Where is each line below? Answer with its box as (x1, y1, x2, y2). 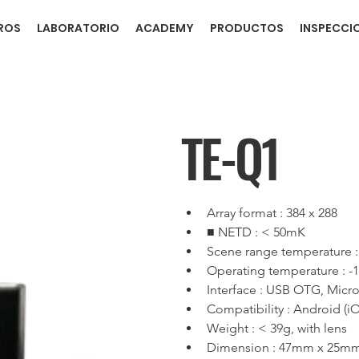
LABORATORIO (36, 20, 119, 37)
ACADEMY (135, 20, 194, 37)
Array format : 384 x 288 (206, 204, 337, 220)
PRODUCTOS (209, 20, 284, 37)
